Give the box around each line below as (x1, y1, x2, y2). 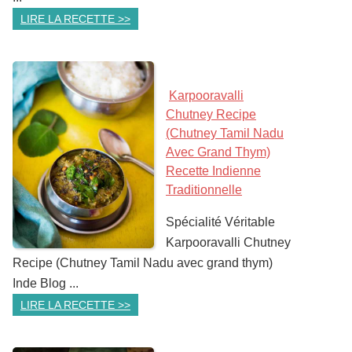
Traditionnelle (166, 183, 242, 196)
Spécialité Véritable (166, 215, 275, 229)
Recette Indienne (166, 164, 261, 178)
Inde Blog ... (13, 277, 79, 290)
